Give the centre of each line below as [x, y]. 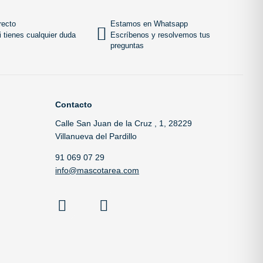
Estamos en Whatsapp [149, 23]
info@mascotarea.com [97, 170]
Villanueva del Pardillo [96, 136]
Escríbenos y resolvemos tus [160, 35]
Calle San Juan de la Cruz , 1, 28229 [124, 123]
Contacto [74, 104]
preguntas [127, 45]
